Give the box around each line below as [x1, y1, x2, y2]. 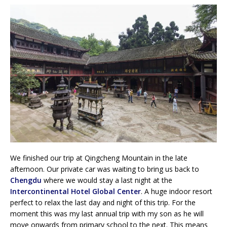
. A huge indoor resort [141, 186, 212, 196]
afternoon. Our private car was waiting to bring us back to [10, 164, 199, 174]
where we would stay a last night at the [42, 175, 172, 185]
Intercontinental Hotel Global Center [10, 186, 141, 196]
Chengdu [10, 175, 42, 185]
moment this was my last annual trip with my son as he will [10, 208, 204, 218]
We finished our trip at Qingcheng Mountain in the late [10, 153, 187, 163]
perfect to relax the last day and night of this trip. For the [10, 197, 196, 207]
